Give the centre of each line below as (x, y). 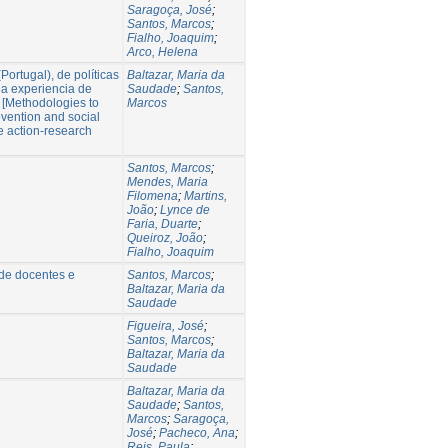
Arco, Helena (162, 51)
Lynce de (185, 209)
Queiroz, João (165, 237)
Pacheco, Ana (197, 432)
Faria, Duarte (162, 223)
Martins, (205, 195)
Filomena (152, 195)
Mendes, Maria (167, 181)
